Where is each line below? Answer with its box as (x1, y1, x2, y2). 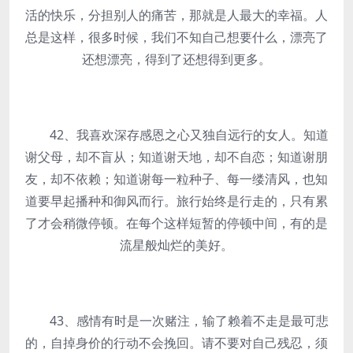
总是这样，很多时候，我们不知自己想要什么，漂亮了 (25, 28, 328, 46)
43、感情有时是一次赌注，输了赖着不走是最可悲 (24, 312, 329, 329)
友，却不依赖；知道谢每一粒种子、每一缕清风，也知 (25, 170, 328, 188)
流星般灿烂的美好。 (120, 236, 233, 254)
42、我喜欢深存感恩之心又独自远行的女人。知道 (24, 126, 329, 143)
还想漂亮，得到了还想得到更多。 (82, 50, 271, 68)
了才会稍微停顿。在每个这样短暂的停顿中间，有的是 (25, 214, 328, 232)
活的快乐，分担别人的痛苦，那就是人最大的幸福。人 (25, 6, 328, 24)
